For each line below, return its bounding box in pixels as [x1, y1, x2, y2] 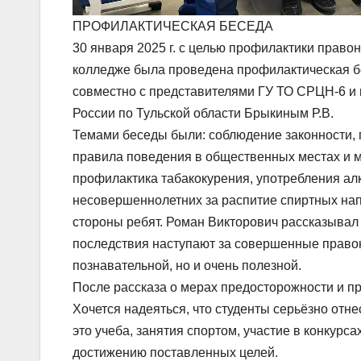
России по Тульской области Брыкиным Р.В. [73, 106, 334, 120]
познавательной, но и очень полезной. [73, 258, 301, 272]
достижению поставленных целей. [73, 345, 278, 359]
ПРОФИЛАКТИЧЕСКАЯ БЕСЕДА [73, 19, 273, 33]
